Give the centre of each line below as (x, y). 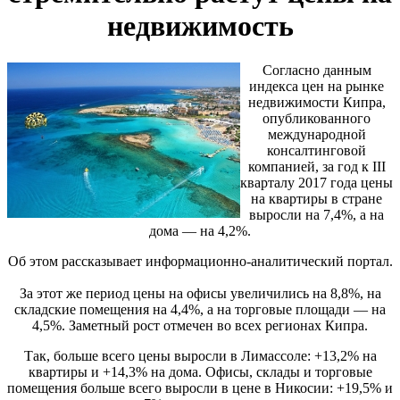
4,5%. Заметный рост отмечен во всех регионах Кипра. (200, 325)
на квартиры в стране (317, 198)
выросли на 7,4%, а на (317, 214)
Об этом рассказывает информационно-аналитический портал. (200, 261)
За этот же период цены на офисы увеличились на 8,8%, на (200, 293)
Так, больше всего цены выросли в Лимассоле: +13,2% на (200, 355)
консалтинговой (317, 150)
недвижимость (200, 26)
